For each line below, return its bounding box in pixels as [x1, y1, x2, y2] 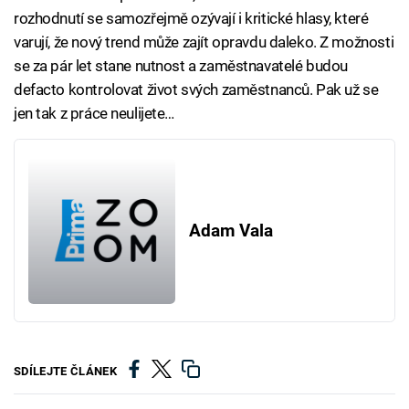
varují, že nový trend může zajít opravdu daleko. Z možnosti [14, 33, 394, 52]
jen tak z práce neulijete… [14, 104, 175, 123]
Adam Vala [188, 220, 273, 241]
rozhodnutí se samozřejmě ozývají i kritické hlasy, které [14, 9, 369, 28]
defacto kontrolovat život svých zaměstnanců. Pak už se [14, 80, 379, 100]
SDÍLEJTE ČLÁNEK [14, 364, 117, 379]
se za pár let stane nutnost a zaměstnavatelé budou [14, 57, 348, 76]
